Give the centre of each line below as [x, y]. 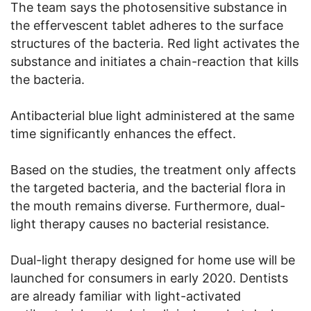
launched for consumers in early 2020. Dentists [149, 278]
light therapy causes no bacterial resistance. [140, 224]
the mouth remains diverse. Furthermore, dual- [148, 206]
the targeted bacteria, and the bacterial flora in [148, 188]
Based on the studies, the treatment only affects [153, 170]
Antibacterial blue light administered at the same [152, 116]
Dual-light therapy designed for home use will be [153, 260]
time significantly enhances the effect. [123, 134]
